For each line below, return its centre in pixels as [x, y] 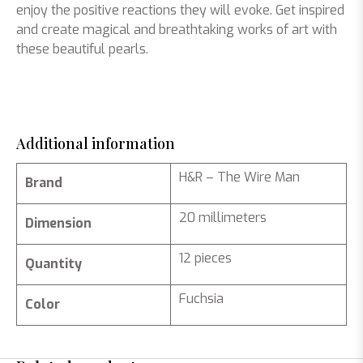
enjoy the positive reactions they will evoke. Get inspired [180, 10]
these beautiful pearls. [82, 49]
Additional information [96, 143]
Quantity [53, 264]
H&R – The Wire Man [239, 177]
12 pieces [205, 258]
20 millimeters [223, 218]
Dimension [58, 223]
